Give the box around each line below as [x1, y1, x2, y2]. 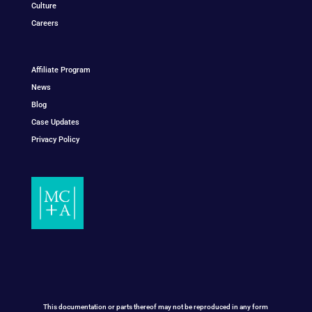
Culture [31, 1, 56, 11]
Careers [31, 19, 58, 29]
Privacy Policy [31, 134, 79, 144]
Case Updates [31, 117, 79, 127]
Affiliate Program [31, 65, 91, 75]
